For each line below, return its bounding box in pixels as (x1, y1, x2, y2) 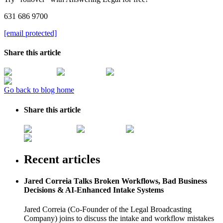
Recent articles (24, 152, 100, 166)
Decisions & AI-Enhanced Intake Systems (24, 186, 164, 195)
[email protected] (4, 28, 57, 37)
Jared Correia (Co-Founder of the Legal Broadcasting (24, 205, 192, 214)
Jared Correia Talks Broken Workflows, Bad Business (24, 177, 207, 186)
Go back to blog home (4, 86, 74, 95)
